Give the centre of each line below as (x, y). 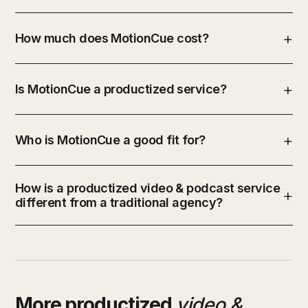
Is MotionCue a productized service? (121, 89)
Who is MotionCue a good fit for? (110, 140)
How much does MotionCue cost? (112, 38)
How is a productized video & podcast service (148, 188)
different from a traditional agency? (119, 202)
